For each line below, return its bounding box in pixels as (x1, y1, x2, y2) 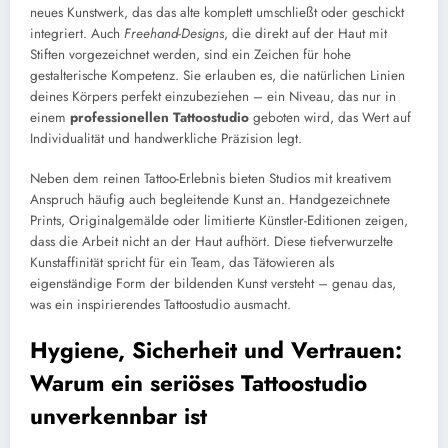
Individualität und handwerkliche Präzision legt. (30, 128, 302, 148)
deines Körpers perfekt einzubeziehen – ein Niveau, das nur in (30, 86, 396, 106)
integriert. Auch (30, 23, 124, 43)
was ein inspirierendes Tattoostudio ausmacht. (30, 294, 291, 314)
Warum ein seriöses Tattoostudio (30, 366, 367, 399)
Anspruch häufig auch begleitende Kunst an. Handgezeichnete (30, 189, 390, 209)
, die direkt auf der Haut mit (224, 23, 387, 43)
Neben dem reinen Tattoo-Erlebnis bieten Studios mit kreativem (30, 168, 392, 188)
